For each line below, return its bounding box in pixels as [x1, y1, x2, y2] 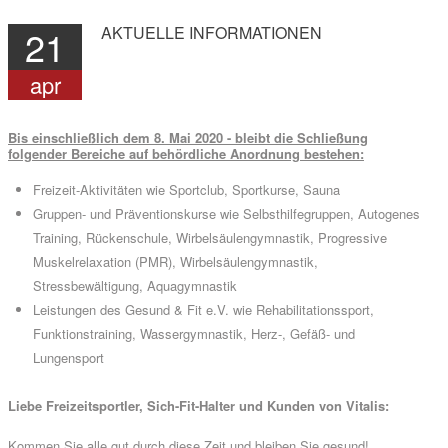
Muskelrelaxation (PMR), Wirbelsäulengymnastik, [33, 252, 318, 272]
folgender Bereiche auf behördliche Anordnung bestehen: [8, 144, 364, 164]
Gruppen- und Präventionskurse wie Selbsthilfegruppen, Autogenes [33, 204, 420, 224]
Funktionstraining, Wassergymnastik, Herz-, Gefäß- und [33, 324, 355, 344]
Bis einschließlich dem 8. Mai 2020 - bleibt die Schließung [8, 128, 368, 148]
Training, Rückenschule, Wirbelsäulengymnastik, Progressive [33, 228, 387, 248]
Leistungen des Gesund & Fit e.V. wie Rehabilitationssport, [33, 300, 374, 320]
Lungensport [33, 348, 104, 368]
